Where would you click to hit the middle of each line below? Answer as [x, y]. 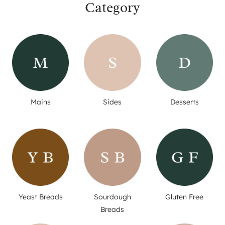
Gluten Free [185, 197]
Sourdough [112, 197]
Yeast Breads [40, 197]
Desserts [184, 102]
